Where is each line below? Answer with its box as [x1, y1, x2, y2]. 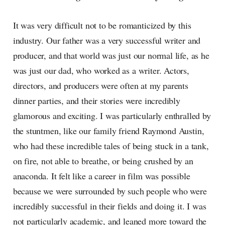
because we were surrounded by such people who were [13, 185, 207, 197]
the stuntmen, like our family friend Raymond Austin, [13, 125, 204, 137]
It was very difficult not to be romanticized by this [13, 19, 191, 32]
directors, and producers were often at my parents [13, 79, 188, 92]
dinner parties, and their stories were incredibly [13, 94, 180, 107]
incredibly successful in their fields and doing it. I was [13, 200, 206, 212]
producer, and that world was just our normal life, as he [13, 49, 209, 62]
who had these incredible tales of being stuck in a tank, [13, 140, 209, 152]
